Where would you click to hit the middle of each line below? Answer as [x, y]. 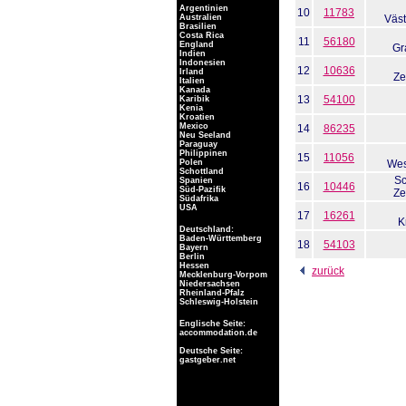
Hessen [193, 266]
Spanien [195, 180]
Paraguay [197, 144]
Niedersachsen [208, 284]
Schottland [200, 171]
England [195, 44]
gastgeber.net [206, 360]
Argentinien [203, 8]
